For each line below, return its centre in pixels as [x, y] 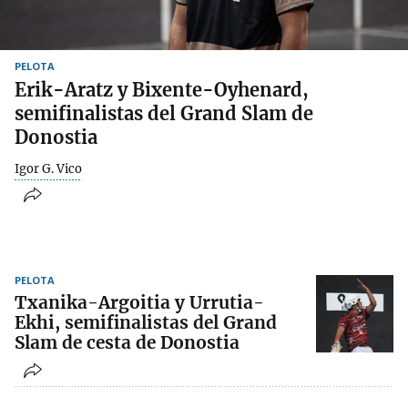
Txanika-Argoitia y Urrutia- [139, 303]
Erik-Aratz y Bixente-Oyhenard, [162, 89]
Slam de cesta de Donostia [127, 343]
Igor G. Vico [48, 168]
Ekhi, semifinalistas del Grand [146, 323]
